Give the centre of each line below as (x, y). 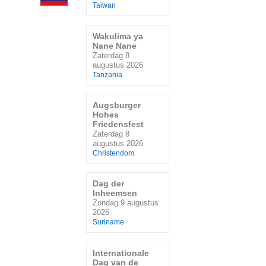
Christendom (113, 153)
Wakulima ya (118, 36)
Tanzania (107, 75)
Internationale (121, 253)
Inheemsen (115, 193)
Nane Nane (115, 45)
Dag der (108, 184)
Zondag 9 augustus (126, 203)
